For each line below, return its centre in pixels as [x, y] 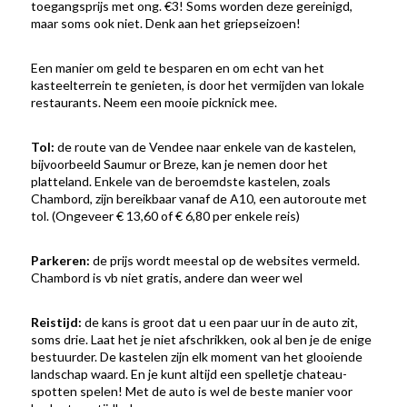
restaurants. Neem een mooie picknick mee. [154, 103]
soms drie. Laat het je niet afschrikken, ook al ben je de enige [202, 340]
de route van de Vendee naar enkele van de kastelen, [206, 147]
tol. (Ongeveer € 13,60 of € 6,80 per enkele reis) [166, 216]
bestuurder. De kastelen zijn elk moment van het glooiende [197, 357]
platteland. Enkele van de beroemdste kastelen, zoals [181, 182]
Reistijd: [57, 323]
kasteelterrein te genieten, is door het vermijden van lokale [198, 85]
